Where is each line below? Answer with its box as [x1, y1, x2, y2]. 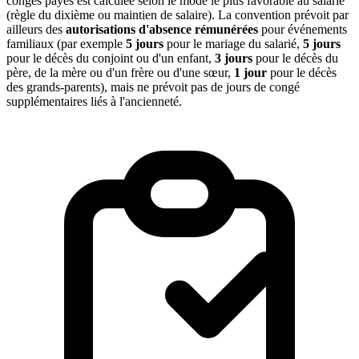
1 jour [234, 66, 267, 80]
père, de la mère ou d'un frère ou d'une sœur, [6, 66, 234, 80]
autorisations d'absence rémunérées [66, 22, 258, 37]
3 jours [215, 51, 252, 66]
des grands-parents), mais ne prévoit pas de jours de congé [6, 80, 300, 95]
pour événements [258, 22, 347, 37]
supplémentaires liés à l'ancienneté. [6, 95, 182, 109]
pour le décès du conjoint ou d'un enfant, [6, 51, 215, 66]
